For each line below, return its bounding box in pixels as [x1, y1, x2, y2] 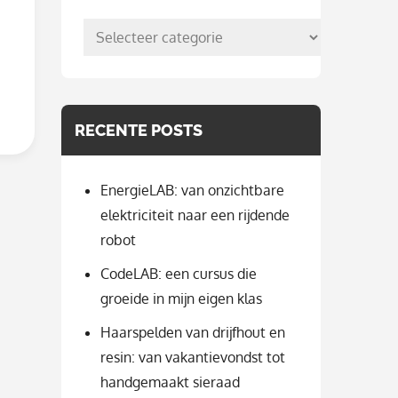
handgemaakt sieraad [99, 373, 240, 392]
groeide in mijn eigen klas [99, 290, 262, 308]
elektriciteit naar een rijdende [99, 206, 290, 225]
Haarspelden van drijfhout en [99, 323, 285, 342]
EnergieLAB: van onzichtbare [99, 181, 284, 200]
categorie [82, 71, 144, 90]
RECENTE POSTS [74, 121, 203, 140]
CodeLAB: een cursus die [99, 265, 257, 283]
